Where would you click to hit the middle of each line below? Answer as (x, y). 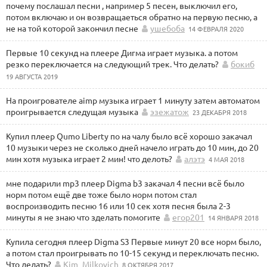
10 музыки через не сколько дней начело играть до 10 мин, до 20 (132, 147)
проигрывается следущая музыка (72, 111)
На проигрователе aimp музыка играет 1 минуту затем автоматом (133, 100)
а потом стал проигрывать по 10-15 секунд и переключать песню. (132, 253)
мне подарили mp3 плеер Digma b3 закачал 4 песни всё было (125, 183)
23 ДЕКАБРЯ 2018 (220, 112)
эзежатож (170, 111)
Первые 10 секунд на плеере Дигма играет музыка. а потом (122, 52)
